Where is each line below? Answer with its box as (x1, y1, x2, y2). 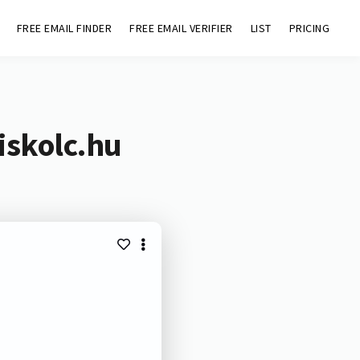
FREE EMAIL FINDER (16, 21, 112, 35)
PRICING (288, 21, 330, 35)
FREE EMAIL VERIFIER (129, 21, 233, 35)
